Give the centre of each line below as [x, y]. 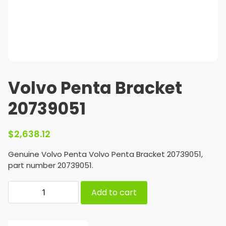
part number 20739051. [51, 165]
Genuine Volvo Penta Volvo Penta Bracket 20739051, [105, 154]
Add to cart [114, 192]
